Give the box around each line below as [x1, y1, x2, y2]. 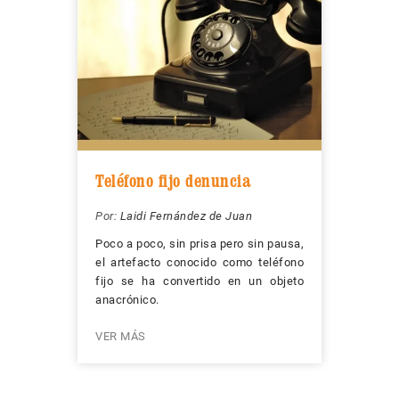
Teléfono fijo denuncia [95, 170, 251, 192]
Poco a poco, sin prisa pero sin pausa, [95, 237, 304, 251]
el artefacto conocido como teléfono [95, 256, 304, 270]
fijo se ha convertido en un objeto [95, 274, 304, 289]
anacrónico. [95, 293, 159, 307]
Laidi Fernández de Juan [119, 209, 252, 224]
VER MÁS [95, 330, 146, 344]
